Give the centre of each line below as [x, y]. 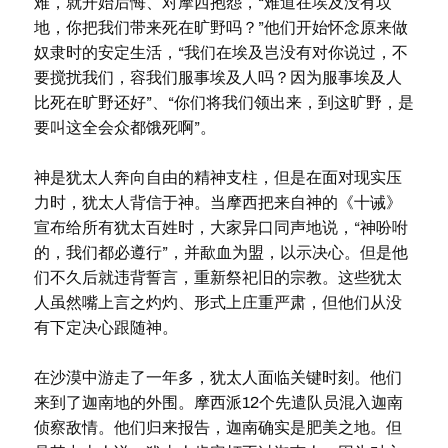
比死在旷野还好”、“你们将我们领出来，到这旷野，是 [223, 102]
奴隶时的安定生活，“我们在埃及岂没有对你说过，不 [220, 52]
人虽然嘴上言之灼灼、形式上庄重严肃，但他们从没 [217, 302]
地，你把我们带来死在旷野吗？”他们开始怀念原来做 [220, 27]
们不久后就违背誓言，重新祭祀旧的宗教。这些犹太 [217, 277]
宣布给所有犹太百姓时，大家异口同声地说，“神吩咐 [220, 227]
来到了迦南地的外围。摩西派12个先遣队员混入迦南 [218, 402]
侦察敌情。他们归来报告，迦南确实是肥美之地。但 [217, 427]
